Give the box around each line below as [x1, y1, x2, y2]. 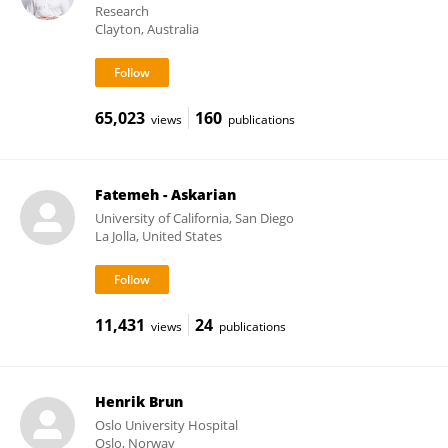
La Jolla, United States [94, 227, 222, 245]
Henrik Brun [94, 392, 183, 411]
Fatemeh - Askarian [94, 185, 236, 204]
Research [94, 2, 149, 20]
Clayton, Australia [94, 20, 199, 38]
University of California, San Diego [94, 209, 294, 227]
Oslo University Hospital [94, 416, 238, 434]
